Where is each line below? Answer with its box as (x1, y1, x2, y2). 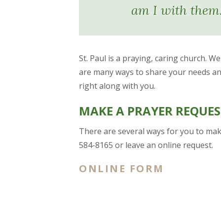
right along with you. (79, 80, 157, 91)
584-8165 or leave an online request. (79, 139, 213, 150)
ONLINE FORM (79, 161, 164, 175)
